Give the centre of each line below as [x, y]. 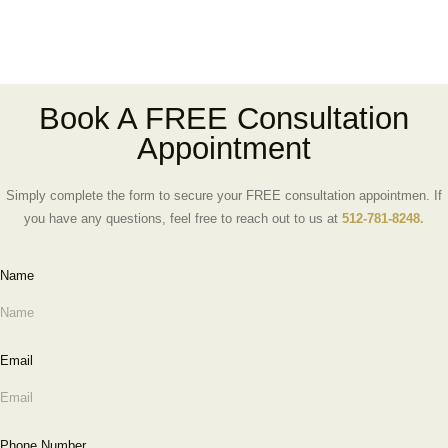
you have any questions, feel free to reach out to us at [183, 218]
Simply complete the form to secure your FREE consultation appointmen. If [224, 195]
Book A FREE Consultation [224, 118]
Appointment [224, 148]
